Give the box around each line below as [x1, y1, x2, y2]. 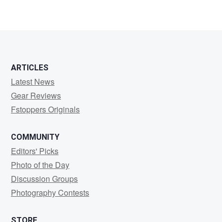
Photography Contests [11, 187, 89, 199]
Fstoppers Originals [11, 104, 80, 115]
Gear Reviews [11, 90, 61, 102]
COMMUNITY [11, 132, 59, 142]
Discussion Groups [11, 173, 78, 185]
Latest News [11, 76, 55, 88]
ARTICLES [11, 63, 49, 73]
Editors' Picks [11, 145, 58, 157]
